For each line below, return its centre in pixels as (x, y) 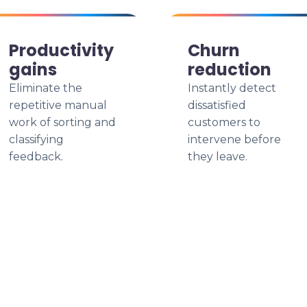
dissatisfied (217, 105)
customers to (224, 122)
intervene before (234, 139)
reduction (230, 70)
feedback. (36, 157)
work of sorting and (62, 122)
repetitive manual (58, 105)
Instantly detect (232, 88)
